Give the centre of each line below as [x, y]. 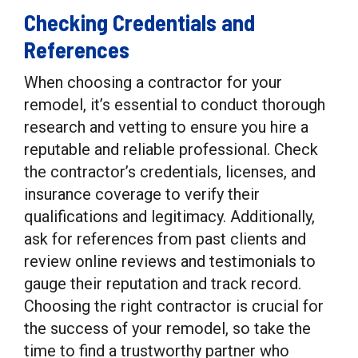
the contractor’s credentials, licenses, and [170, 172]
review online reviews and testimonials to [170, 261]
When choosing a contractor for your [153, 82]
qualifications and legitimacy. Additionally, [169, 217]
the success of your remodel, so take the [167, 328]
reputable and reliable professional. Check [171, 149]
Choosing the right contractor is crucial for [174, 306]
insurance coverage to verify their [142, 194]
